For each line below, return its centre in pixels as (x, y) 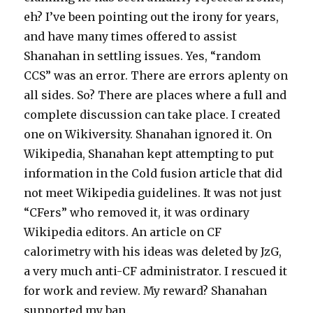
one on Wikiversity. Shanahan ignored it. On (148, 134)
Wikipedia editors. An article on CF (123, 232)
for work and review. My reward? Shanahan (146, 291)
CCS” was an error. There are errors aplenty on (156, 75)
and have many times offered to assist (131, 36)
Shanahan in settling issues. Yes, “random (143, 56)
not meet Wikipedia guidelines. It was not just (153, 193)
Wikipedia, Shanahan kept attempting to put (149, 154)
